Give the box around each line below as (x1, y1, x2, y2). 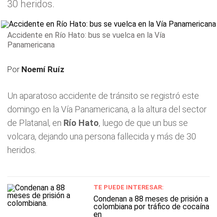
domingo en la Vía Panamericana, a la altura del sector (7, 104, 207, 114)
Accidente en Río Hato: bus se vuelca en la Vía (7, 31, 165, 40)
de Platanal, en (7, 118, 63, 128)
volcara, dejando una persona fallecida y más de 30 (7, 131, 196, 141)
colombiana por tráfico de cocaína (93, 202, 209, 211)
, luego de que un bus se (99, 118, 188, 128)
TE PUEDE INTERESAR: (93, 184, 164, 191)
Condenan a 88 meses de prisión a (93, 194, 208, 203)
